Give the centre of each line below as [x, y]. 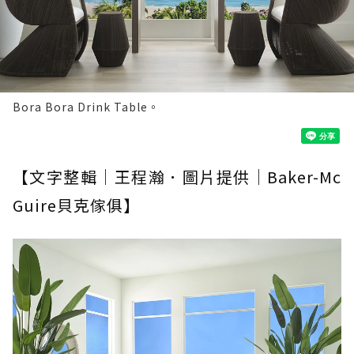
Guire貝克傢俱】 [76, 205]
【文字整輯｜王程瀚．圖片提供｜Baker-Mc [177, 177]
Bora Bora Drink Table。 [86, 107]
